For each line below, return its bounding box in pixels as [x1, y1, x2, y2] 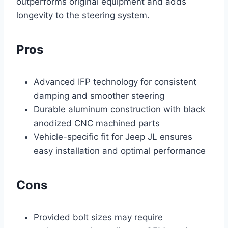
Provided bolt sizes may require [34, 212, 163, 223]
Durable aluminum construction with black [34, 104, 205, 115]
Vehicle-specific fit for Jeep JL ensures [34, 132, 192, 142]
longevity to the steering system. [16, 10, 150, 21]
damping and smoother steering [34, 91, 164, 101]
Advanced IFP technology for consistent [34, 77, 196, 88]
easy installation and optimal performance [34, 146, 206, 156]
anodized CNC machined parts [34, 118, 160, 129]
